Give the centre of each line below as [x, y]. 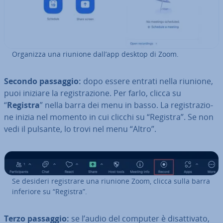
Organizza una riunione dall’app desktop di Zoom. [95, 54]
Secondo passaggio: [43, 81]
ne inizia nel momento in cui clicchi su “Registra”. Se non [109, 117]
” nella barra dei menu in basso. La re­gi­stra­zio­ [126, 105]
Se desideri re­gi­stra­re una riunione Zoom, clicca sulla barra [111, 181]
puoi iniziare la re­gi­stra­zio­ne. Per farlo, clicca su [93, 93]
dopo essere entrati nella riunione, [147, 81]
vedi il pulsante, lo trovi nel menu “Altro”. [80, 129]
